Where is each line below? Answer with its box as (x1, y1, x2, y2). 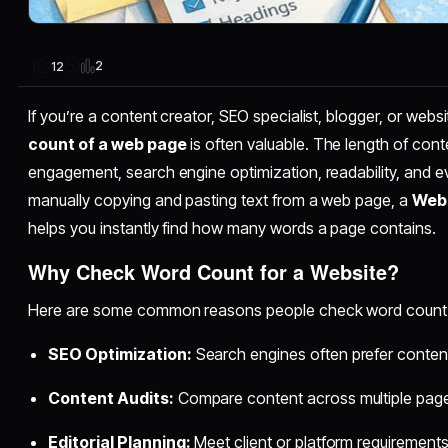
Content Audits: (48, 387, 174, 408)
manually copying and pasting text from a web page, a (28, 189, 412, 210)
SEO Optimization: (48, 343, 192, 364)
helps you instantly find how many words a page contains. (28, 217, 436, 238)
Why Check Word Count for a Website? (28, 256, 400, 286)
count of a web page (28, 133, 187, 154)
